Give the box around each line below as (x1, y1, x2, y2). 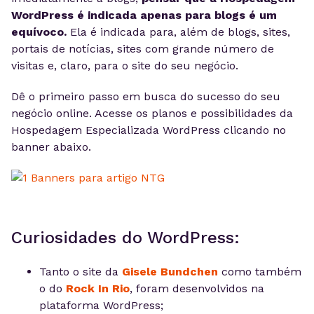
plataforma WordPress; (39, 299, 163, 312)
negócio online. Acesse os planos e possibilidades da (11, 107, 293, 120)
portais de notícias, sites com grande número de (11, 42, 274, 55)
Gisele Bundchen (122, 265, 218, 278)
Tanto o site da (39, 265, 122, 278)
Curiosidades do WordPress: (11, 228, 240, 247)
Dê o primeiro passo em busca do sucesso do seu (11, 90, 280, 103)
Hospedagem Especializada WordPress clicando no (11, 123, 286, 137)
